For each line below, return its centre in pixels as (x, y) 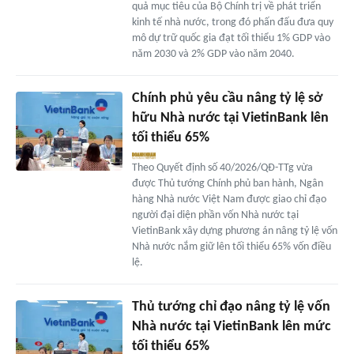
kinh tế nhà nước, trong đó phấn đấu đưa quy (232, 22)
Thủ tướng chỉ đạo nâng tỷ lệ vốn (231, 307)
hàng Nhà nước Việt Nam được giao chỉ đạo (229, 199)
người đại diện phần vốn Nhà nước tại (215, 215)
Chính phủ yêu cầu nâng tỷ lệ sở (227, 98)
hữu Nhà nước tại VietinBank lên (230, 118)
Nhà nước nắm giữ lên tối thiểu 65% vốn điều (231, 247)
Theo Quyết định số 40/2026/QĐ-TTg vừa (222, 168)
